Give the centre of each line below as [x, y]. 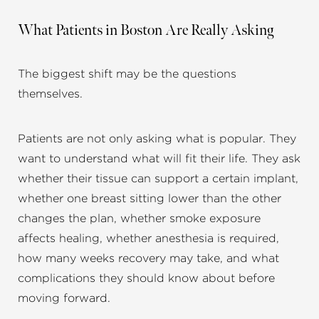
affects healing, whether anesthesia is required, [148, 239]
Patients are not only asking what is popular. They [157, 139]
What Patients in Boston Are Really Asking [146, 31]
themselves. [50, 94]
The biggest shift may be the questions [127, 74]
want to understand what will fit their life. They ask [159, 159]
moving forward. [64, 299]
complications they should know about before [146, 279]
